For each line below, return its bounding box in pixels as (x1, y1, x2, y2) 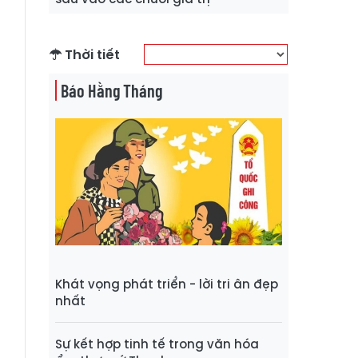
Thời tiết (62, 45, 120, 64)
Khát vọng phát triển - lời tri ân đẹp (55, 276, 278, 293)
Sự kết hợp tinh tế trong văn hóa (55, 336, 259, 353)
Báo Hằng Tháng (61, 79, 162, 101)
